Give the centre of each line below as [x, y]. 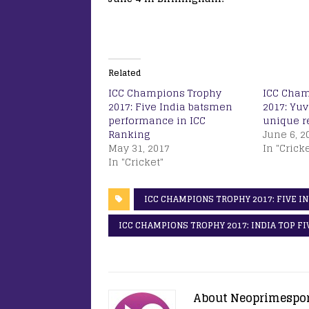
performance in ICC [157, 121]
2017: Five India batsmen [170, 107]
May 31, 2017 [139, 148]
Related [124, 73]
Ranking [129, 134]
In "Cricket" [136, 162]
